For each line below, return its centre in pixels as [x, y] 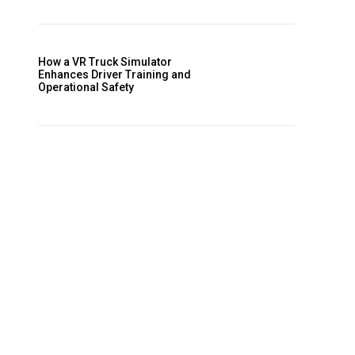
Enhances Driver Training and [115, 75]
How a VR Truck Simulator [105, 62]
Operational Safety [86, 88]
